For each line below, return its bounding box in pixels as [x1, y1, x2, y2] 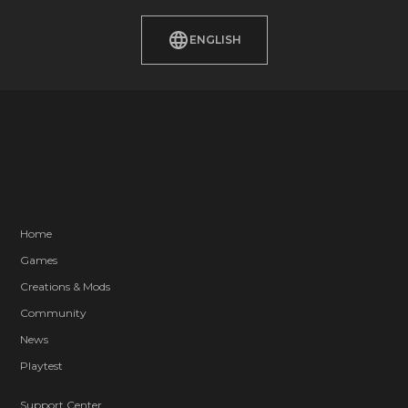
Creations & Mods [20, 279, 111, 293]
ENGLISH [189, 33, 241, 47]
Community [20, 305, 87, 320]
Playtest [20, 358, 64, 372]
